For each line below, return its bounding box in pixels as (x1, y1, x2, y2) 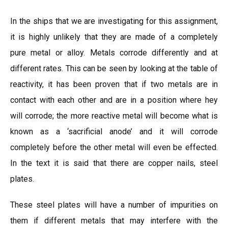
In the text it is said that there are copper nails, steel (10, 158, 218, 168)
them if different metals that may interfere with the (10, 216, 218, 225)
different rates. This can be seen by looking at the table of (10, 64, 218, 73)
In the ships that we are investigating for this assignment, (10, 16, 218, 26)
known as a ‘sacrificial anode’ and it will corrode (10, 127, 218, 136)
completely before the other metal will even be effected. (10, 142, 218, 152)
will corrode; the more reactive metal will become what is (10, 111, 218, 121)
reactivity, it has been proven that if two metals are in (10, 79, 218, 89)
